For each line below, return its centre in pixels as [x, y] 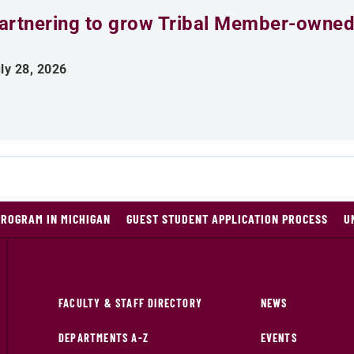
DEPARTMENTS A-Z [104, 338]
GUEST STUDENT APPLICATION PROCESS [227, 218]
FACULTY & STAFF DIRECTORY [130, 303]
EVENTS [279, 338]
